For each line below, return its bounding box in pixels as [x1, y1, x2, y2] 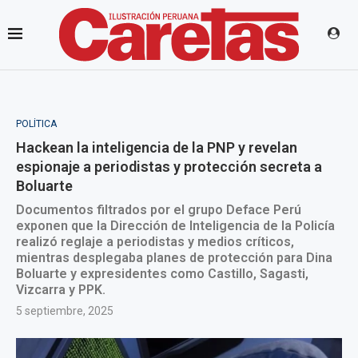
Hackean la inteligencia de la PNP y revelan [16, 139, 297, 156]
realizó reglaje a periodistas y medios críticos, [16, 234, 294, 249]
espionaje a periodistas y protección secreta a [16, 158, 322, 175]
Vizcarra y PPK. [16, 282, 105, 297]
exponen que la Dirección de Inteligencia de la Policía [16, 218, 335, 233]
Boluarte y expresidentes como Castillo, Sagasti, [16, 266, 308, 281]
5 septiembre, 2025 [16, 304, 113, 317]
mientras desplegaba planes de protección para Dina [16, 250, 332, 265]
